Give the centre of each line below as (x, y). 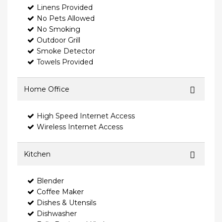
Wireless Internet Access (80, 127)
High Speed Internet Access (86, 116)
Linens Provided (65, 8)
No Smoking (58, 29)
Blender (50, 181)
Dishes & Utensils (66, 203)
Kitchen (37, 154)
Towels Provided (65, 62)
